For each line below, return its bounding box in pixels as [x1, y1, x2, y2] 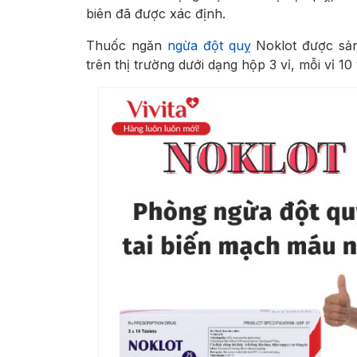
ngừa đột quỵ [167, 37, 251, 54]
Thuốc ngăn [86, 37, 167, 54]
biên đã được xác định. [86, 6, 226, 22]
